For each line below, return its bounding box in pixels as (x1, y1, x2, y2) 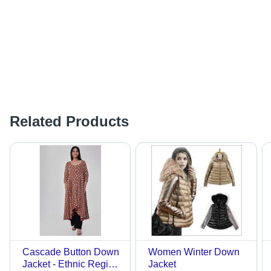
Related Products (10, 113, 129, 130)
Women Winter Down (148, 247, 240, 258)
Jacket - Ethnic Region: (22, 259, 122, 270)
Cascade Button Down (22, 247, 119, 258)
